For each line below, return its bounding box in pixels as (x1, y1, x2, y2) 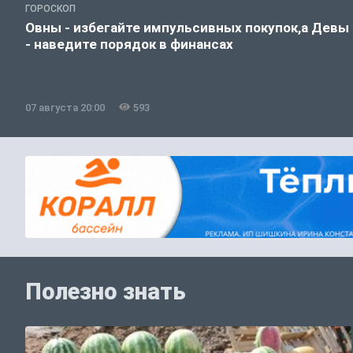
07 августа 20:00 (25, 101, 105, 113)
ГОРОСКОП (25, 2, 76, 14)
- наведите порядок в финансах (25, 35, 233, 52)
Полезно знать (25, 278, 186, 306)
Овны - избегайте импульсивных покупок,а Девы (25, 19, 349, 35)
